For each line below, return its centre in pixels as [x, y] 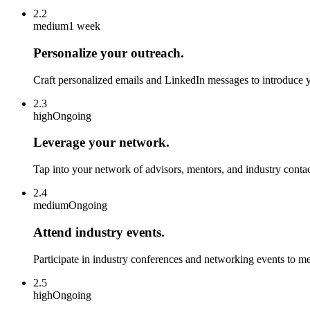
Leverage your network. [101, 143]
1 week [84, 26]
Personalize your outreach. [109, 53]
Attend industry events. [99, 232]
